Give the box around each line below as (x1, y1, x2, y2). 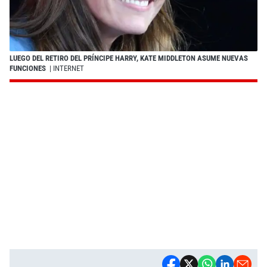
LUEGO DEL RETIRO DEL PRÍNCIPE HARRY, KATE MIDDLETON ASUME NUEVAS (10, 53, 248, 63)
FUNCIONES (10, 63, 48, 73)
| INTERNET (48, 63, 84, 73)
